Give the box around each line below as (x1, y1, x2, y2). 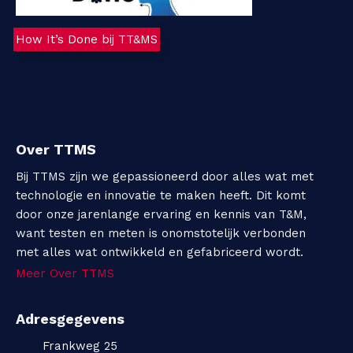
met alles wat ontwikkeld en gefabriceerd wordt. (16, 245, 303, 260)
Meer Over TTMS (16, 266, 114, 281)
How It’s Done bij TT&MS (16, 32, 158, 47)
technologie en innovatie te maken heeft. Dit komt (16, 188, 306, 203)
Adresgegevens (16, 310, 124, 328)
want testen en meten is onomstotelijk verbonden (16, 226, 306, 241)
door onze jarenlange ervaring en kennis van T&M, (16, 207, 307, 222)
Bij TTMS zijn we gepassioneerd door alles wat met (16, 169, 314, 184)
